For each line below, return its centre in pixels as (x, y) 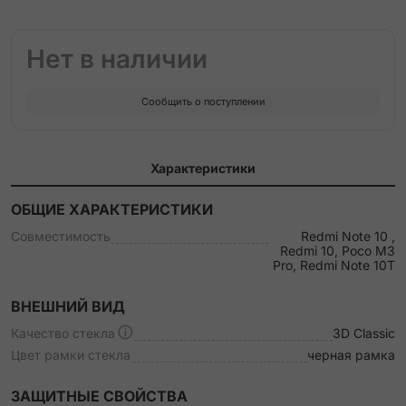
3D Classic (364, 333)
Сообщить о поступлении (203, 101)
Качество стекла (63, 333)
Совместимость (61, 236)
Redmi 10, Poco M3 (338, 251)
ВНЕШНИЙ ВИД (68, 306)
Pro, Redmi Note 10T (334, 265)
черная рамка (351, 355)
